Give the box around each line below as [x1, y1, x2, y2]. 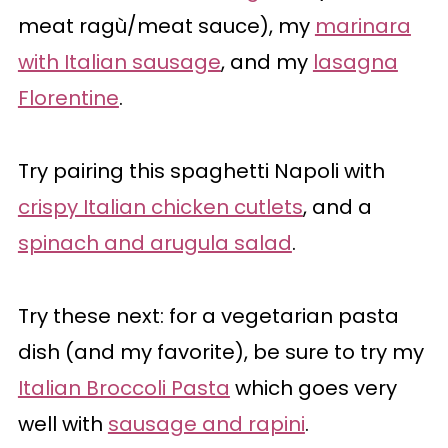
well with [17, 410, 108, 438]
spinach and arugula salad [17, 229, 292, 257]
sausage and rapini [107, 410, 305, 438]
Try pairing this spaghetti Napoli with [17, 157, 385, 185]
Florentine [17, 84, 119, 112]
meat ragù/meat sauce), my [17, 12, 315, 40]
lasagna [312, 48, 398, 76]
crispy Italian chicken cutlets [17, 193, 303, 221]
